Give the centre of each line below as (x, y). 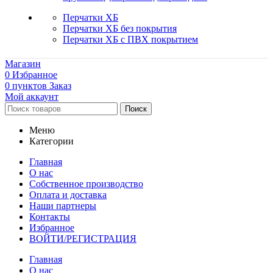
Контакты (50, 216)
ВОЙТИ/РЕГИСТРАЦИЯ (83, 238)
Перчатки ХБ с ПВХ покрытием (130, 39)
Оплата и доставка (68, 194)
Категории (51, 141)
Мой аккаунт (32, 96)
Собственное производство (86, 183)
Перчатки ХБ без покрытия (120, 28)
